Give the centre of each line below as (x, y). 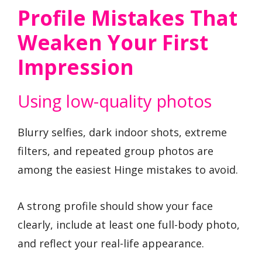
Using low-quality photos (115, 101)
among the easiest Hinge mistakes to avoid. (128, 169)
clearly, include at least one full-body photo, (129, 225)
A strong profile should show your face (115, 206)
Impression (76, 67)
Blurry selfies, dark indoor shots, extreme (122, 132)
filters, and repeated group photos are (116, 151)
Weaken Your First (113, 42)
